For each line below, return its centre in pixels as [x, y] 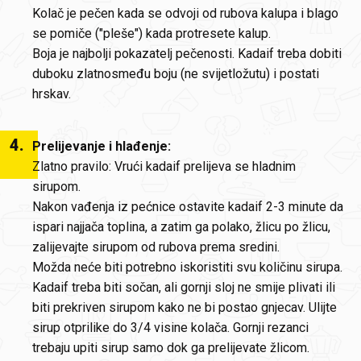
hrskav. [52, 94]
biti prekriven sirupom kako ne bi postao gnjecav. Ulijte [185, 307]
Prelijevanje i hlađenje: [102, 146]
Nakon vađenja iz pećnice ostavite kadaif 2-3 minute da [188, 207]
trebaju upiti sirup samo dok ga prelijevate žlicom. [171, 348]
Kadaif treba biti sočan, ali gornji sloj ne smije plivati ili [184, 287]
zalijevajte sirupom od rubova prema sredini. [158, 247]
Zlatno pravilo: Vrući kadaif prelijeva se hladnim [164, 166]
